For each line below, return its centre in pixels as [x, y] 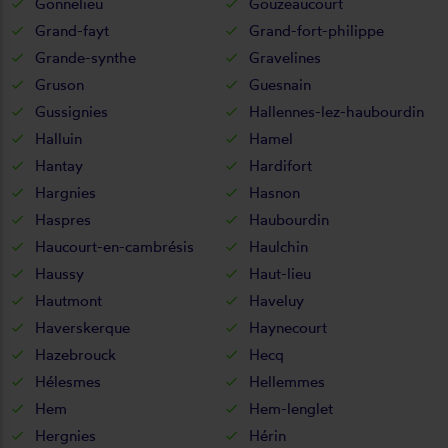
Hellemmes [287, 381]
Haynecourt [288, 327]
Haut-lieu [280, 273]
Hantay [59, 165]
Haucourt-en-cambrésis [114, 246]
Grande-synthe [85, 57]
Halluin [58, 138]
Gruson [59, 84]
